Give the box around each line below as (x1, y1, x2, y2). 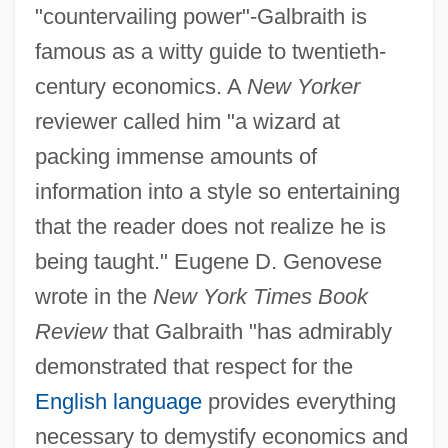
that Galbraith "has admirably (106, 318, 392, 344)
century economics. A (34, 73, 247, 99)
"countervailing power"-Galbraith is (34, 3, 367, 29)
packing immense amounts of (34, 143, 317, 169)
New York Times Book (152, 283, 368, 309)
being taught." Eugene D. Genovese (34, 248, 382, 274)
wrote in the (34, 283, 153, 309)
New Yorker (246, 73, 360, 99)
